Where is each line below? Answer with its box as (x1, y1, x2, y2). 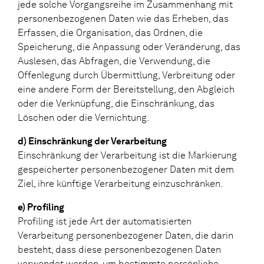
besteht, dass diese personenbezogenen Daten (18, 243, 221, 255)
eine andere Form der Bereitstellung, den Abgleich (18, 83, 235, 95)
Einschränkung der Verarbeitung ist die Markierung (18, 149, 237, 161)
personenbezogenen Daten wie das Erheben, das (18, 12, 229, 24)
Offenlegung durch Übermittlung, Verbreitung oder (18, 69, 235, 81)
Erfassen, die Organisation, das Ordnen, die (18, 27, 203, 38)
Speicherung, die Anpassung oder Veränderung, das (18, 41, 240, 52)
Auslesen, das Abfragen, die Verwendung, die (18, 55, 210, 67)
